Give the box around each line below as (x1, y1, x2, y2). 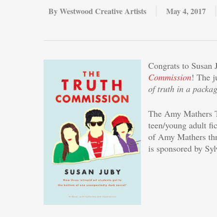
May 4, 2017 (166, 5, 206, 16)
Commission (148, 71, 191, 83)
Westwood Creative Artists (60, 5, 146, 16)
